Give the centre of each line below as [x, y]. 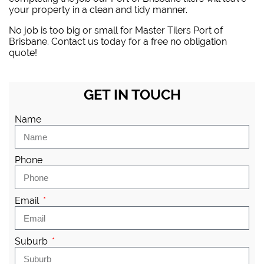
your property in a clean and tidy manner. [98, 10]
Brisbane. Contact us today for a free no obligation [118, 42]
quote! [23, 53]
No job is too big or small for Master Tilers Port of [116, 31]
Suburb [32, 242]
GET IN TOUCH [132, 95]
